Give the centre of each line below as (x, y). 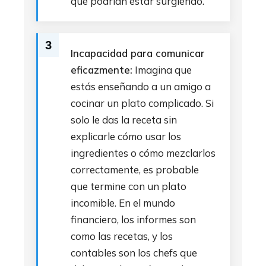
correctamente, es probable (135, 170)
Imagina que (162, 70)
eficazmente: (102, 70)
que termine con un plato (129, 186)
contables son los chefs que (134, 253)
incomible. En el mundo (123, 203)
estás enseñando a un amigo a (141, 86)
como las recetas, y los (122, 236)
